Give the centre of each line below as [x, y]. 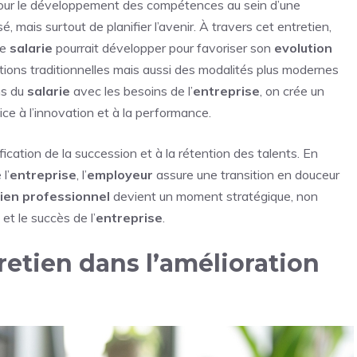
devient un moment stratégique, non [214, 196]
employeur [120, 174]
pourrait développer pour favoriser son [163, 47]
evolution [303, 47]
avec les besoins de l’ [131, 90]
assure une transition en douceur [246, 174]
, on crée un [292, 90]
